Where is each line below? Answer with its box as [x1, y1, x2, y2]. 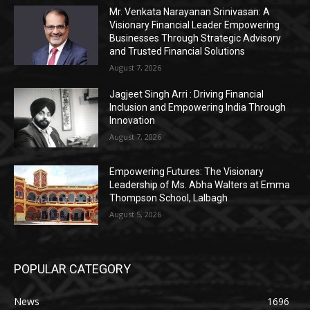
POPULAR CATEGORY [14, 261, 131, 276]
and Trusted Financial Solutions [109, 46, 246, 57]
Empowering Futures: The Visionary [109, 166, 264, 178]
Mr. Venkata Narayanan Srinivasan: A [109, 6, 271, 18]
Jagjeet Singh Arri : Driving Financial [109, 89, 264, 100]
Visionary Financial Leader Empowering [109, 19, 280, 31]
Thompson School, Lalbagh [109, 192, 228, 204]
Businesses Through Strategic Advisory [109, 33, 282, 44]
